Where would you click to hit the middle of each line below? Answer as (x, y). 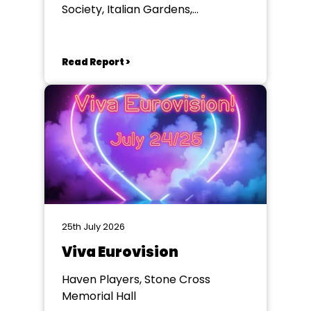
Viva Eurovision (120, 252)
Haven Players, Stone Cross (136, 279)
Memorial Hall (99, 296)
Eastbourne (93, 26)
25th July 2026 (93, 227)
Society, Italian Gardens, (127, 9)
